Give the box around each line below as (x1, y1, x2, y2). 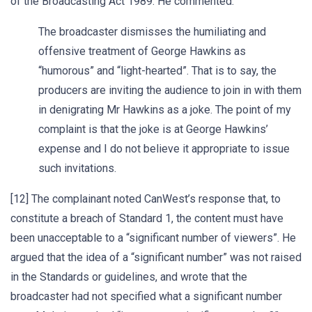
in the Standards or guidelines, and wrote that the (10, 270, 247, 283)
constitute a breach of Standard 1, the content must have (10, 212, 283, 225)
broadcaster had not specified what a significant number (10, 290, 282, 303)
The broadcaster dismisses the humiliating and (38, 25, 266, 38)
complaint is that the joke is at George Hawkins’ (38, 123, 268, 136)
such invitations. (38, 162, 116, 175)
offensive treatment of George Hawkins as (38, 45, 246, 58)
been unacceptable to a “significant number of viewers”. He (10, 231, 296, 244)
